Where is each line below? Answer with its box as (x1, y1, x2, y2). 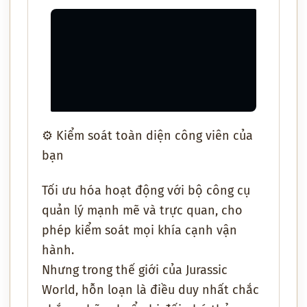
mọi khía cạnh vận (133, 222, 237, 238)
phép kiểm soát (42, 222, 133, 238)
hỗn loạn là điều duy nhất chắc (82, 282, 259, 297)
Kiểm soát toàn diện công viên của (56, 128, 253, 144)
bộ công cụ (188, 182, 250, 198)
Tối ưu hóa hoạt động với (42, 182, 188, 198)
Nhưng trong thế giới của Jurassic (42, 262, 228, 278)
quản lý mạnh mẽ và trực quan (42, 202, 215, 218)
